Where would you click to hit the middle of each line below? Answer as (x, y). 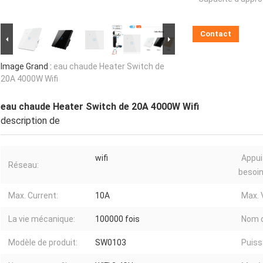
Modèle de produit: (43, 243)
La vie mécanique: (42, 219)
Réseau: (23, 165)
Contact (216, 34)
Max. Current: (33, 196)
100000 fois (117, 219)
